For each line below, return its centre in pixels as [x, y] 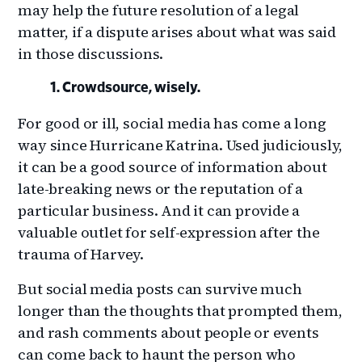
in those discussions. [91, 53]
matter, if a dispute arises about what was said [177, 32]
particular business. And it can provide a [159, 210]
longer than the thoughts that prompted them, [180, 310]
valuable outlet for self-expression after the [169, 232]
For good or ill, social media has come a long [172, 123]
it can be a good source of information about [173, 166]
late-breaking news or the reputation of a [161, 188]
